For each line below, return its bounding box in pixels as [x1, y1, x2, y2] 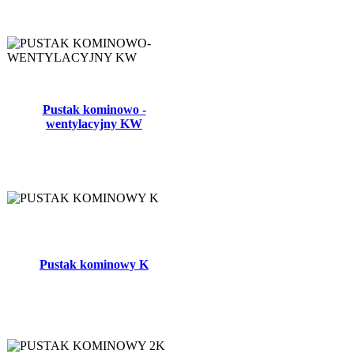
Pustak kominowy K [40, 258, 149, 272]
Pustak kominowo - [42, 103, 146, 117]
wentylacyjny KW [46, 117, 142, 131]
